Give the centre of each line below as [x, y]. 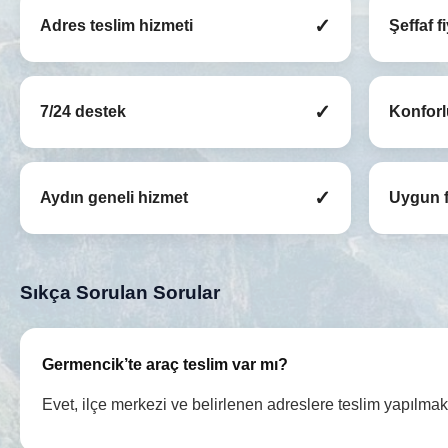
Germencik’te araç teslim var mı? [165, 364]
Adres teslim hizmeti [116, 26]
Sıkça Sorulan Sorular [120, 293]
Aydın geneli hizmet [114, 198]
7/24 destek [83, 112]
